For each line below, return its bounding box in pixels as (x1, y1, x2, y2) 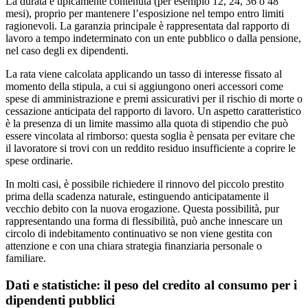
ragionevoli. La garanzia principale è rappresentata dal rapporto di (5, 20, 289, 32)
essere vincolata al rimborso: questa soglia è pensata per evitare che (5, 130, 295, 142)
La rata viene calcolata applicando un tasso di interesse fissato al (5, 68, 282, 80)
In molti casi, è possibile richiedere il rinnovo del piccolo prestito (5, 178, 284, 190)
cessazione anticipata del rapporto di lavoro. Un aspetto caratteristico (5, 105, 301, 118)
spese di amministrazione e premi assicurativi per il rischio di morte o (5, 93, 302, 105)
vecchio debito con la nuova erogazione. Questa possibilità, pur (5, 203, 279, 215)
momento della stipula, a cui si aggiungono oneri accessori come (5, 80, 283, 93)
